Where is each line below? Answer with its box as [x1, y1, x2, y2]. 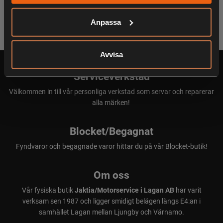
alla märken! [92, 98, 131, 108]
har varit [174, 185, 202, 195]
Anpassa [91, 17, 121, 26]
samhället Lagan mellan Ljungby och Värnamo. [39, 207, 184, 217]
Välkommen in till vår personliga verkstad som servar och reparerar [9, 87, 214, 97]
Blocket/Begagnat [70, 124, 153, 138]
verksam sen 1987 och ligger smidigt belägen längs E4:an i [22, 196, 201, 206]
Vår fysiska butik [21, 185, 75, 195]
